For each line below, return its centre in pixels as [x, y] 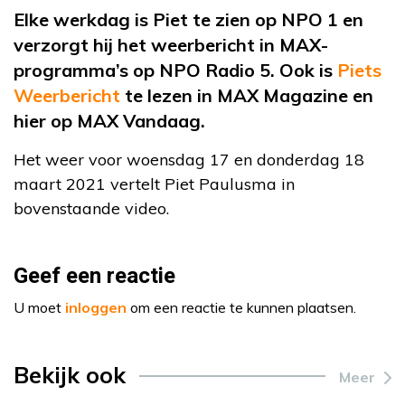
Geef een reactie [94, 276]
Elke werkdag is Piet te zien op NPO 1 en [188, 19]
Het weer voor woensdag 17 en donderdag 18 [189, 160]
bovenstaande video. [91, 208]
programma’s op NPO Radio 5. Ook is [175, 70]
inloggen [96, 307]
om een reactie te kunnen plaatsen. [241, 307]
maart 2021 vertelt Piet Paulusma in [154, 184]
